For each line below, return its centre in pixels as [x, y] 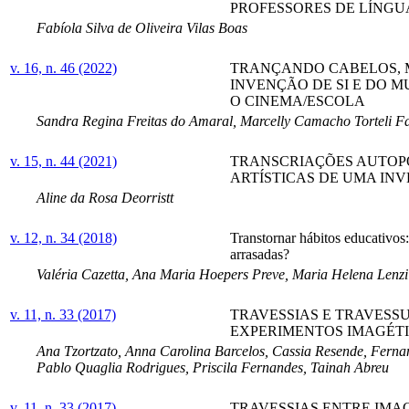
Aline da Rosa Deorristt [105, 197]
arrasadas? [260, 254]
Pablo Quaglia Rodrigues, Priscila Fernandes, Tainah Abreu [213, 367]
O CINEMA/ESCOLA [298, 100]
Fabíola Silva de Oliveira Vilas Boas [142, 27]
